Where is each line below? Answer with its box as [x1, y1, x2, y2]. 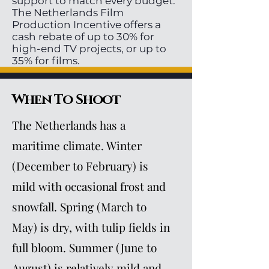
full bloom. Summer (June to [12, 240, 157, 255]
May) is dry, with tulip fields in [12, 219, 170, 235]
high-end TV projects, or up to [12, 43, 166, 55]
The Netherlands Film [12, 7, 124, 19]
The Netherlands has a [12, 117, 125, 133]
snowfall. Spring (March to [12, 199, 147, 214]
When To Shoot [12, 91, 121, 109]
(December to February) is [12, 158, 148, 174]
